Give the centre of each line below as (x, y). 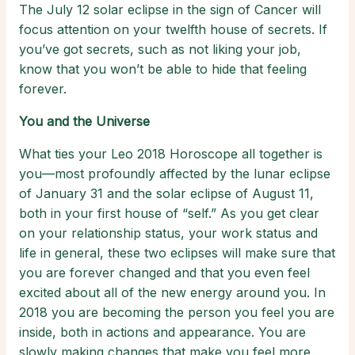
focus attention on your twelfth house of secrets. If (173, 30)
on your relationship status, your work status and (168, 233)
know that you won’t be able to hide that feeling (163, 69)
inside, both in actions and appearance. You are (162, 332)
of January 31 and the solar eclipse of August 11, (166, 194)
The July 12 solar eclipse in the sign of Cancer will (170, 10)
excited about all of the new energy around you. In (172, 293)
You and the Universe (84, 122)
